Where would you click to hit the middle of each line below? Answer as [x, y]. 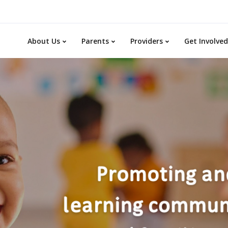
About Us [44, 41]
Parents [95, 41]
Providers [147, 41]
